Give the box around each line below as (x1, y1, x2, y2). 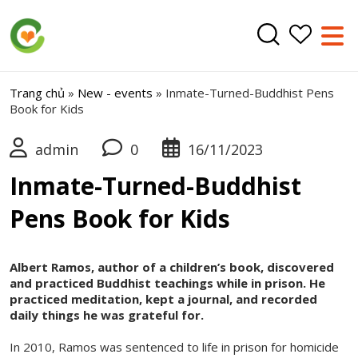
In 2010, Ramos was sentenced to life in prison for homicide (10, 339, 339, 355)
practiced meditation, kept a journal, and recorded (10, 291, 317, 307)
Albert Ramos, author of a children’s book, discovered (10, 259, 334, 275)
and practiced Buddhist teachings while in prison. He (10, 275, 325, 291)
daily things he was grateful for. (10, 307, 204, 323)
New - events (78, 85, 153, 101)
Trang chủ (10, 85, 65, 101)
